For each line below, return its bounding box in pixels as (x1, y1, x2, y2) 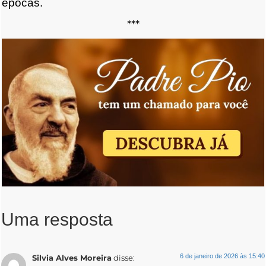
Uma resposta (1, 210, 113, 230)
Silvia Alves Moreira (32, 254, 112, 263)
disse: (113, 254, 135, 263)
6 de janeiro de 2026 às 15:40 (180, 252, 265, 260)
